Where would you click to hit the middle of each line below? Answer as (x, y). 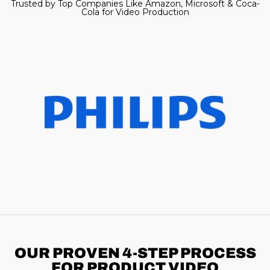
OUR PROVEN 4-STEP (97, 253)
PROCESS (218, 253)
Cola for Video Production (135, 12)
